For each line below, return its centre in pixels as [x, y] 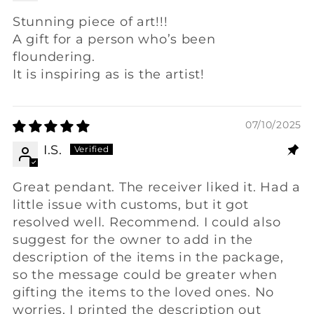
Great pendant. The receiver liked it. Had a [157, 187]
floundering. [54, 57]
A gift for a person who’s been [114, 40]
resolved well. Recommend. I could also [147, 223]
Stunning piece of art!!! [90, 22]
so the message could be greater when [145, 275]
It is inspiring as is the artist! [109, 75]
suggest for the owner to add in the [133, 240]
